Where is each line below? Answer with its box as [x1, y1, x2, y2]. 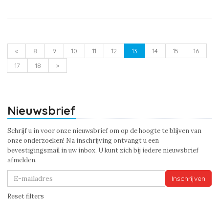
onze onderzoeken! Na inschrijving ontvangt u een [7, 136, 159, 145]
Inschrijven [172, 174, 205, 183]
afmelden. [7, 156, 37, 165]
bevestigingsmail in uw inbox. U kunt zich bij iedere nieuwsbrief [7, 146, 198, 155]
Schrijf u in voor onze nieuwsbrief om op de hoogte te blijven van [7, 127, 201, 135]
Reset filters [7, 192, 44, 201]
